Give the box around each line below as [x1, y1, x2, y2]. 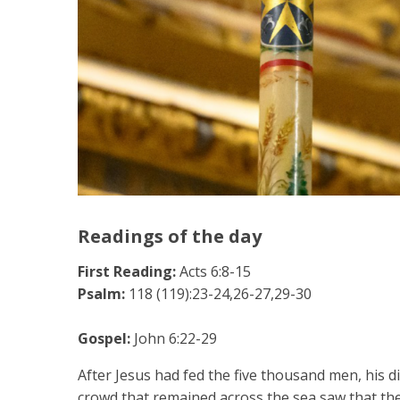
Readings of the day [78, 224, 262, 248]
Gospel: [78, 329, 134, 348]
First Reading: [78, 262, 179, 281]
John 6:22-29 [134, 329, 217, 348]
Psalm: [78, 284, 129, 304]
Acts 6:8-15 [179, 262, 251, 281]
